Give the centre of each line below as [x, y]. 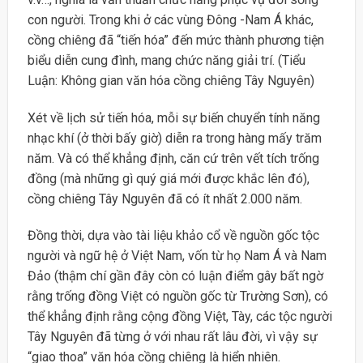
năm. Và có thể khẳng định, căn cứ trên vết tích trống [173, 158]
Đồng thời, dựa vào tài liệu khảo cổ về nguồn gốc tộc [173, 236]
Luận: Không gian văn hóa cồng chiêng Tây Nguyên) [171, 80]
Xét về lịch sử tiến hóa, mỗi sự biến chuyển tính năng [173, 117]
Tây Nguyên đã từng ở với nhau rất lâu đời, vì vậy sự [172, 337]
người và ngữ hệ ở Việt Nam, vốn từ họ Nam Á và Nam [177, 256]
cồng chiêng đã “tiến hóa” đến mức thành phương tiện [175, 40]
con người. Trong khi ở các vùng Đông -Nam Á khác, [170, 19]
